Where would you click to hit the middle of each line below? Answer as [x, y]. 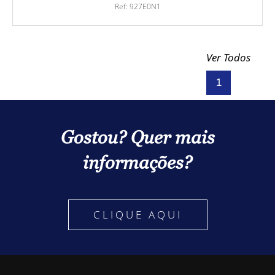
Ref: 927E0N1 [137, 7]
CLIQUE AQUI [137, 215]
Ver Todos [228, 58]
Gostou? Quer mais [137, 137]
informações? [137, 163]
